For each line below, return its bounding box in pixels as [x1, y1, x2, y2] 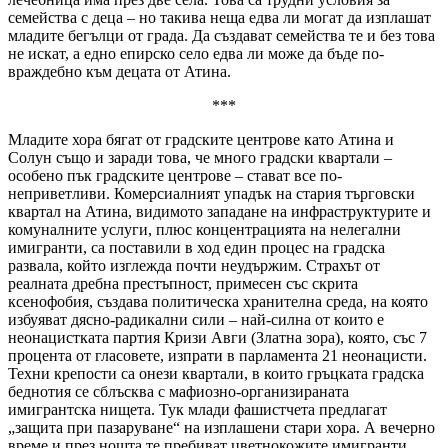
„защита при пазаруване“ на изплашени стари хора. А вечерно [8, 418, 435, 436]
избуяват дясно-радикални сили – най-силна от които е [8, 310, 384, 328]
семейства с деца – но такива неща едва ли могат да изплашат [8, 8, 431, 26]
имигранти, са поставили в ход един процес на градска [8, 238, 385, 256]
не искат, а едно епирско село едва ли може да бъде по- [8, 44, 384, 62]
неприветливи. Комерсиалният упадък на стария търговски [8, 184, 415, 202]
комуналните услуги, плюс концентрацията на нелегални [8, 220, 401, 238]
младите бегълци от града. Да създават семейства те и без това [8, 26, 435, 44]
